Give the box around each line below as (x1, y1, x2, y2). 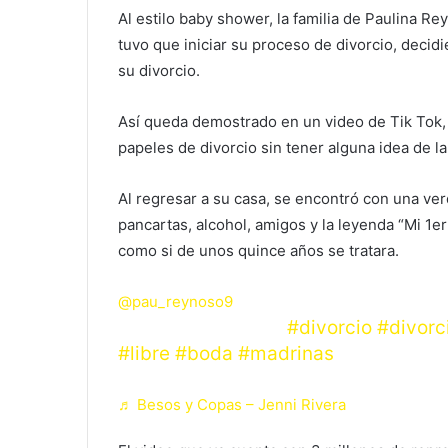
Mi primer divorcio (118, 315, 287, 339)
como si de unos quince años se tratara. (118, 240, 399, 260)
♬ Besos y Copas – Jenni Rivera (118, 394, 346, 414)
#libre (118, 341, 170, 365)
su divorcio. (118, 60, 200, 80)
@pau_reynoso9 (118, 291, 233, 311)
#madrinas (238, 341, 334, 365)
